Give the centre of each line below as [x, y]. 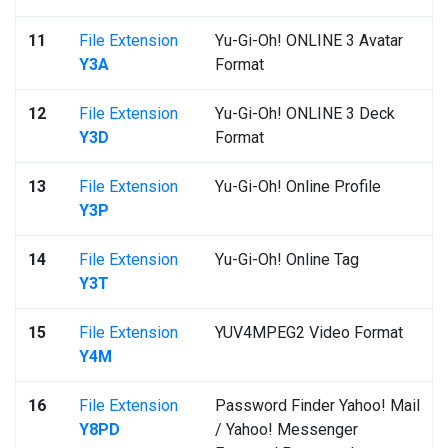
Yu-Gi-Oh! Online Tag [287, 259]
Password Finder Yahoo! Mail [317, 405]
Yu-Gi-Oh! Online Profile [298, 186]
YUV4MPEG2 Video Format [309, 332]
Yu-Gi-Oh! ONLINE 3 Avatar [309, 40]
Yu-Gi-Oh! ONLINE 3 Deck [305, 113]
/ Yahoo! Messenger [286, 429]
